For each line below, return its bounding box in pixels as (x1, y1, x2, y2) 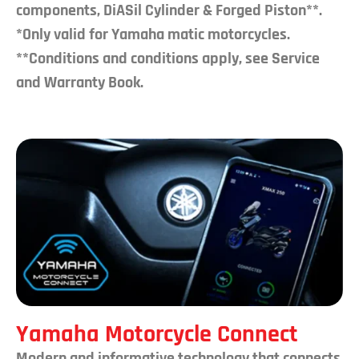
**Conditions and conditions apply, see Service (16, 48, 320, 70)
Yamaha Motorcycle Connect (16, 318, 298, 349)
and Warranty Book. (16, 72, 143, 94)
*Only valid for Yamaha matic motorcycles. (16, 24, 290, 46)
